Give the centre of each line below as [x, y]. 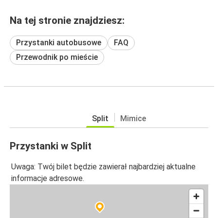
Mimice [133, 118]
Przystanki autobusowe [59, 42]
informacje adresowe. [48, 179]
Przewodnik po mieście [57, 57]
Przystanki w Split [51, 146]
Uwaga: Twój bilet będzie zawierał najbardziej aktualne [103, 167]
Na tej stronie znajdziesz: [67, 20]
